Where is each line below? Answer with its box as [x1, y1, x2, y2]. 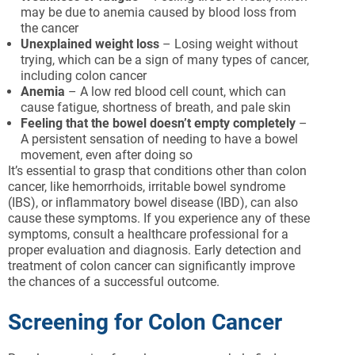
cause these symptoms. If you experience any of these [8, 211, 310, 226]
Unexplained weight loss [21, 36, 159, 52]
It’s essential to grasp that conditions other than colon [8, 163, 307, 178]
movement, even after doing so [21, 147, 193, 162]
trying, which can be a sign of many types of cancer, [21, 52, 309, 67]
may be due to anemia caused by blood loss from [21, 5, 296, 20]
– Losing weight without [159, 36, 298, 52]
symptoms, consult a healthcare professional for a [8, 227, 288, 242]
